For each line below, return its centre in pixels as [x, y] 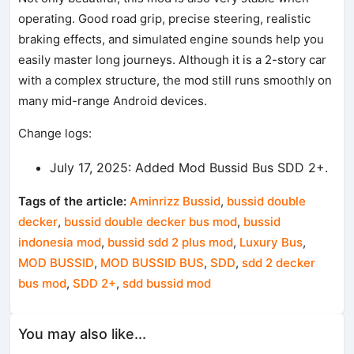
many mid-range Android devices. [113, 100]
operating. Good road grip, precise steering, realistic [165, 18]
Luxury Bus [271, 242]
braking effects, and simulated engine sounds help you [171, 39]
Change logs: [55, 133]
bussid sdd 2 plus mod [171, 242]
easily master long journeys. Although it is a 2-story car [173, 59]
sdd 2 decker [279, 262]
